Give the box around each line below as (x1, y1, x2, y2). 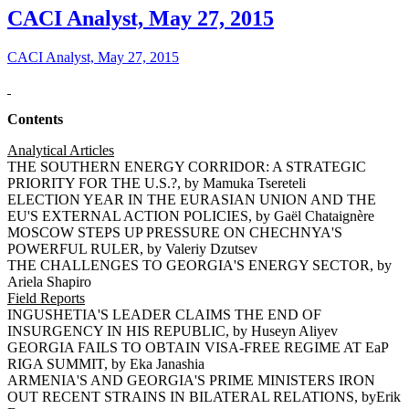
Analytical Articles (7, 142, 114, 158)
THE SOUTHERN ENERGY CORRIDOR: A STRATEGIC (7, 158, 366, 174)
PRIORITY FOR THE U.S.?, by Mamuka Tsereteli (7, 174, 306, 191)
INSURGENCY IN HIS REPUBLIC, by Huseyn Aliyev (7, 322, 338, 339)
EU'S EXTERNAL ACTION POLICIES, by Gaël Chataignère (7, 207, 374, 224)
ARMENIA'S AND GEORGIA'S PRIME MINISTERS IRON (7, 372, 375, 388)
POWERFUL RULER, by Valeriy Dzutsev (7, 240, 257, 257)
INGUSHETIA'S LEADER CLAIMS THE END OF (7, 306, 321, 322)
